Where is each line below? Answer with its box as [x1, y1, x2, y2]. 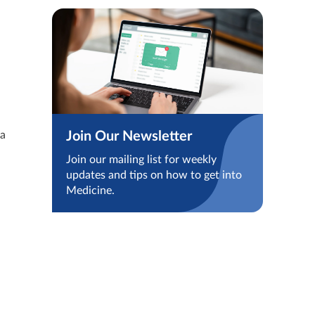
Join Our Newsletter [66, 129, 192, 143]
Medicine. [66, 185, 115, 196]
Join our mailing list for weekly [66, 154, 217, 165]
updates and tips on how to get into [66, 169, 242, 181]
